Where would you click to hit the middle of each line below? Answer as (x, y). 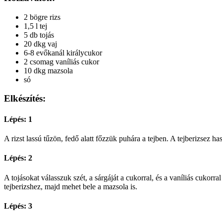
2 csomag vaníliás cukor (61, 61)
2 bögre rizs (42, 17)
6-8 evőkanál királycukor (63, 53)
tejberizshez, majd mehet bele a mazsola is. (71, 186)
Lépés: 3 (18, 206)
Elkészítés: (25, 99)
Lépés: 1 (18, 119)
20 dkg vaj (40, 44)
